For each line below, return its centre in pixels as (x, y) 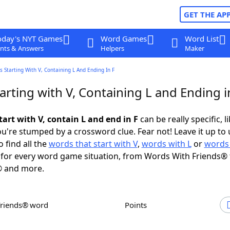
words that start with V (93, 144)
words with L (166, 144)
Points (138, 205)
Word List (202, 39)
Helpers (112, 48)
